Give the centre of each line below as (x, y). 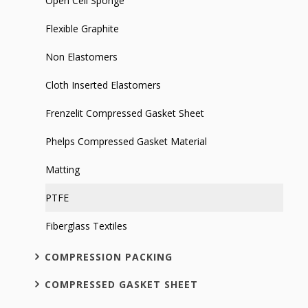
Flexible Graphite (82, 29)
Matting (63, 170)
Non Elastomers (81, 57)
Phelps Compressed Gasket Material (126, 142)
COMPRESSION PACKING (109, 257)
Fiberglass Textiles (86, 226)
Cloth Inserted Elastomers (103, 85)
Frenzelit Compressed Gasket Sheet (125, 113)
